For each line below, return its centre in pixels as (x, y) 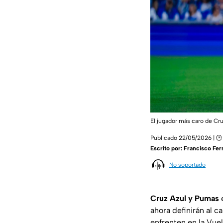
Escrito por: (167, 148)
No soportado (187, 165)
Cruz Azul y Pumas (185, 199)
